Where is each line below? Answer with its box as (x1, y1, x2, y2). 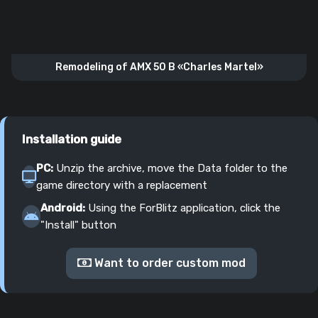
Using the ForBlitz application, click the (85, 201, 281, 214)
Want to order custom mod (91, 256, 246, 270)
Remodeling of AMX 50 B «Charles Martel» (55, 60, 263, 73)
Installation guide (22, 131, 121, 146)
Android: (40, 201, 86, 214)
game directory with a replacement (36, 178, 207, 192)
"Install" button (40, 218, 117, 231)
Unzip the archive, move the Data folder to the (53, 161, 287, 175)
